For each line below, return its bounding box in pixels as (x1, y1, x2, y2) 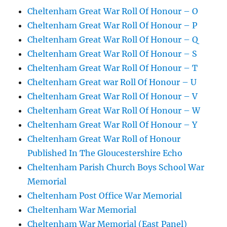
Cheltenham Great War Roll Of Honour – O (27, 6, 199, 16)
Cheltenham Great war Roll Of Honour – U (27, 77, 197, 87)
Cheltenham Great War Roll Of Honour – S (27, 49, 198, 59)
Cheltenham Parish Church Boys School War (27, 162, 205, 172)
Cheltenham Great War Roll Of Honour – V (27, 91, 198, 101)
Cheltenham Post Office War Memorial (27, 191, 182, 201)
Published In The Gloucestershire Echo (27, 148, 183, 158)
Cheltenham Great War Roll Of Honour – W (27, 105, 201, 116)
